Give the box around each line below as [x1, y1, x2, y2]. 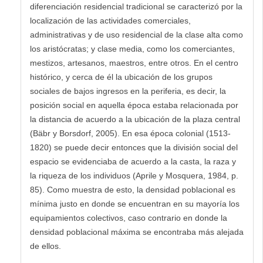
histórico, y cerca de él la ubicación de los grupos [30, 72, 213, 82]
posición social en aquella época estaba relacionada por [30, 100, 238, 110]
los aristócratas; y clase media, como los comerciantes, [30, 43, 235, 53]
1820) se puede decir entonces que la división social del [30, 142, 238, 152]
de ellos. [30, 241, 61, 251]
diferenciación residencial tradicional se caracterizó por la [30, 1, 242, 11]
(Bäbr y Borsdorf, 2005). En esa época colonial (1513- [30, 128, 231, 138]
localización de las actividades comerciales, [30, 15, 191, 25]
